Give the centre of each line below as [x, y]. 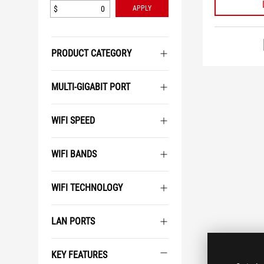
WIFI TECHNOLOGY [87, 188]
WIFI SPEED [73, 121]
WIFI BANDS [74, 154]
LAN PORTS [73, 221]
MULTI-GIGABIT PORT [91, 87]
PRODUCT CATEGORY [91, 53]
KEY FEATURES [79, 255]
